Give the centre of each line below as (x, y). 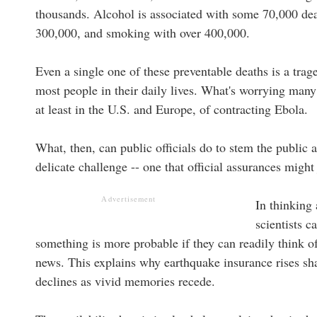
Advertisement (129, 198)
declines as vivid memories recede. (125, 281)
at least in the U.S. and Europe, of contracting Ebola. (172, 109)
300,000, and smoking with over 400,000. (143, 32)
